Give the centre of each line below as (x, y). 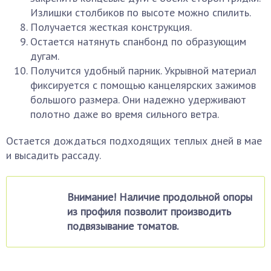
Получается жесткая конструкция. (111, 27)
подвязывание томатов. (123, 226)
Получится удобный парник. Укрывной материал (143, 70)
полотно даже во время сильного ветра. (125, 114)
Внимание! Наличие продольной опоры (160, 197)
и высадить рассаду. (54, 155)
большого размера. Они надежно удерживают (138, 100)
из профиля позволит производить (149, 211)
